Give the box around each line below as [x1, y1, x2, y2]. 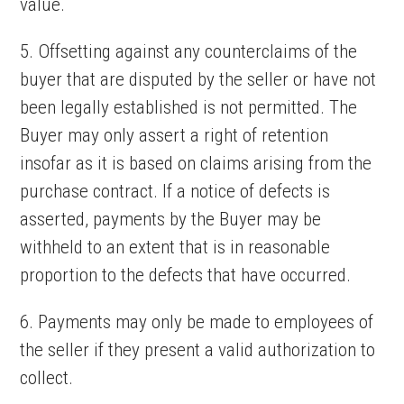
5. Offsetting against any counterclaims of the [20, 41, 358, 62]
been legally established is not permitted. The [20, 96, 358, 118]
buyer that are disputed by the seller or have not [20, 69, 377, 90]
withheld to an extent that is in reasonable [20, 236, 331, 258]
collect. [20, 367, 74, 389]
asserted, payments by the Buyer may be [20, 208, 322, 230]
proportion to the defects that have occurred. [20, 264, 352, 286]
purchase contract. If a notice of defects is [20, 180, 331, 202]
